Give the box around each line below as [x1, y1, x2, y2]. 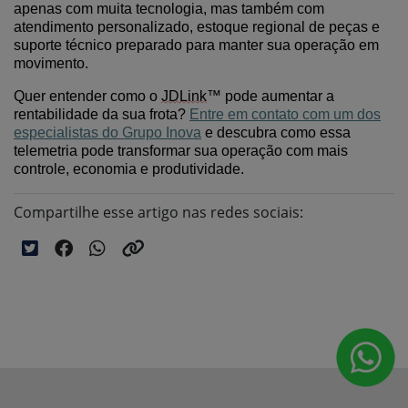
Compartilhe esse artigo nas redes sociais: [14, 202, 303, 222]
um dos [333, 107, 381, 122]
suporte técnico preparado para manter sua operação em [14, 37, 379, 53]
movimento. [14, 56, 88, 71]
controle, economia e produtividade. [14, 161, 244, 177]
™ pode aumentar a [207, 88, 334, 104]
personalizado [97, 19, 189, 35]
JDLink [161, 88, 207, 104]
